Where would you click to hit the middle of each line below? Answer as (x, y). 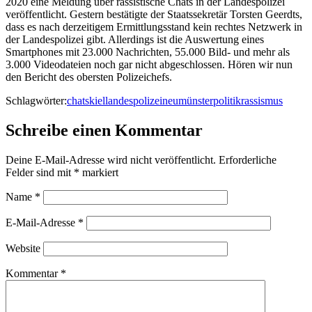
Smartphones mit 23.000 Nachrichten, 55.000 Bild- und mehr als (148, 52)
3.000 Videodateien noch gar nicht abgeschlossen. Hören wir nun (149, 64)
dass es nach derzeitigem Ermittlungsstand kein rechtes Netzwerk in (154, 26)
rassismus (262, 100)
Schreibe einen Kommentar (104, 130)
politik (227, 100)
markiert (99, 172)
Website (23, 248)
